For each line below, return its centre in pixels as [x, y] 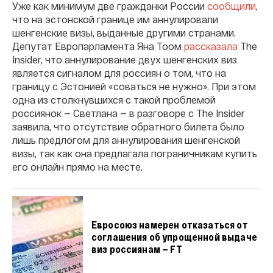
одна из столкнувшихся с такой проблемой [114, 100]
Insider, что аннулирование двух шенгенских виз [125, 59]
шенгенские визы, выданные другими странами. [124, 33]
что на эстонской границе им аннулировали [115, 19]
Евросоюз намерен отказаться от [169, 224]
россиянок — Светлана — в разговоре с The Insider [129, 113]
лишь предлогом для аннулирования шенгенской [126, 140]
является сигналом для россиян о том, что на [119, 73]
